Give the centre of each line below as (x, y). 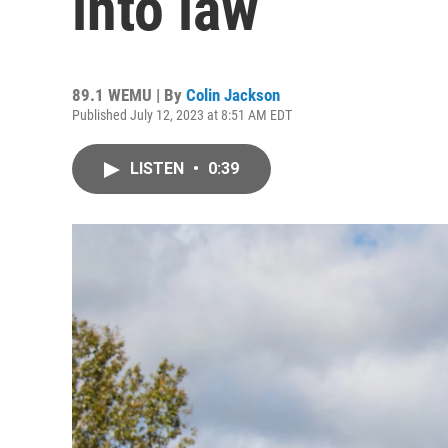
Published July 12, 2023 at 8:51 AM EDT (182, 115)
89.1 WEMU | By (129, 95)
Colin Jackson (233, 95)
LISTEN (159, 168)
